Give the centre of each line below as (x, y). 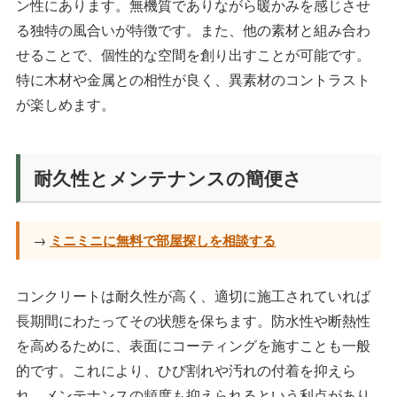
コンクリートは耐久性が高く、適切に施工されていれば (193, 296)
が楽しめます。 (65, 105)
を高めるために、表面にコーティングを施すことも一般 (193, 346)
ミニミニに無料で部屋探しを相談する (163, 241)
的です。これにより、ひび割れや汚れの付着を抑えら (186, 370)
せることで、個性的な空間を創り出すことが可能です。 (193, 55)
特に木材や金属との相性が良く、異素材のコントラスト (193, 80)
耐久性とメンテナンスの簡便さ (167, 178)
